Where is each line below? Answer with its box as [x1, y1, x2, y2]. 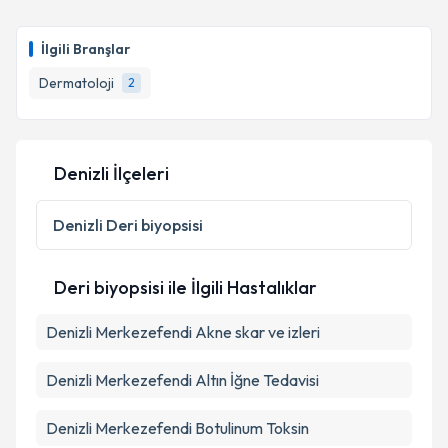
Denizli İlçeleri [54, 162, 169, 185]
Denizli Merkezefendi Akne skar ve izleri [46, 322, 320, 342]
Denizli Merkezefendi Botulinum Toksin [46, 418, 309, 438]
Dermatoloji [39, 74, 114, 92]
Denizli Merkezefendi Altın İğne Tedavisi [46, 370, 319, 390]
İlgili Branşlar [41, 40, 130, 58]
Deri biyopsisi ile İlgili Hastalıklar [54, 276, 317, 299]
